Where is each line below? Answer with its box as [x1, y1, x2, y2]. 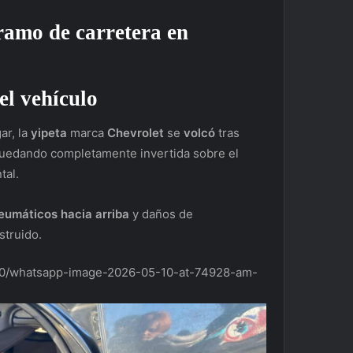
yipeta [31, 125, 67, 141]
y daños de [132, 206, 193, 222]
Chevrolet [107, 125, 164, 141]
